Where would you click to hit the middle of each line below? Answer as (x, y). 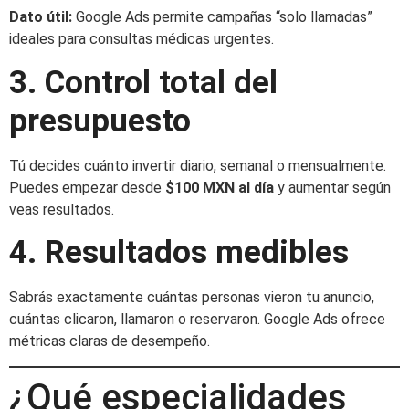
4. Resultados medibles (179, 253)
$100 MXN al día (220, 187)
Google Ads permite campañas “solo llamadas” (222, 17)
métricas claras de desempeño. (110, 341)
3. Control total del (143, 82)
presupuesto (100, 121)
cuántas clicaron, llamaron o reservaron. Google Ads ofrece (197, 320)
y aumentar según (332, 187)
